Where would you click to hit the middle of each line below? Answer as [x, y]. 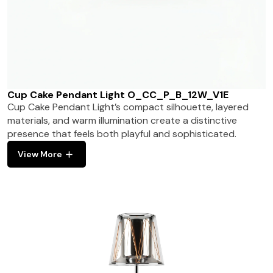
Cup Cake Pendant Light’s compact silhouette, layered [128, 107]
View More [40, 154]
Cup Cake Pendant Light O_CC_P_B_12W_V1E [118, 95]
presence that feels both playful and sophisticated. [122, 134]
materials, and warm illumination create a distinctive [122, 121]
